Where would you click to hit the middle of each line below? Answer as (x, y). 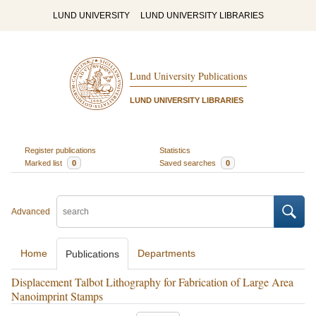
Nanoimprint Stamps (57, 296)
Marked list (44, 163)
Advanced (31, 212)
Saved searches (189, 163)
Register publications (60, 150)
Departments (166, 253)
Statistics (175, 150)
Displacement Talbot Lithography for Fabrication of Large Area (152, 282)
